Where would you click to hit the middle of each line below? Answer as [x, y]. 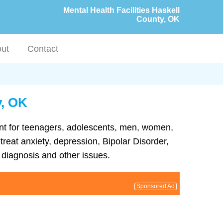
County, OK [158, 19]
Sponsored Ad [156, 186]
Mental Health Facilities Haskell [121, 10]
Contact [43, 49]
